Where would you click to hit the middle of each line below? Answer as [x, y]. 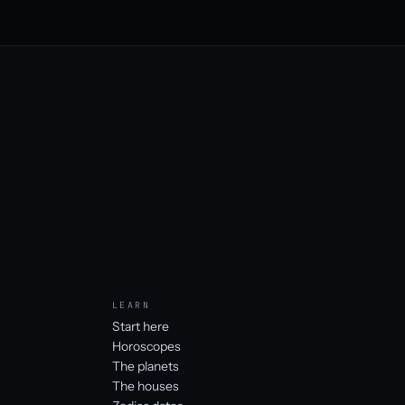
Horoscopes [146, 346]
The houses [146, 386]
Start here [141, 326]
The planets [146, 366]
